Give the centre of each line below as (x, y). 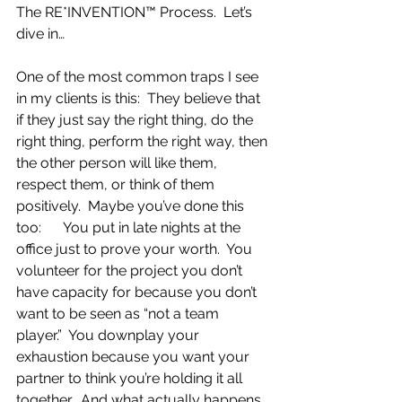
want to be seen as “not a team (119, 314)
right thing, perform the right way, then (144, 141)
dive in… (40, 34)
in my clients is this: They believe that (140, 98)
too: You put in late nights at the (130, 227)
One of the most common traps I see (139, 77)
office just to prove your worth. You (136, 249)
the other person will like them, (118, 163)
